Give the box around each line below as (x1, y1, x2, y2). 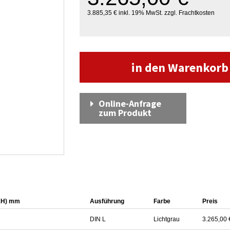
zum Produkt (98, 107, 151, 119)
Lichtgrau (154, 216, 180, 223)
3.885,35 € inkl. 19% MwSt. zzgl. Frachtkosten (87, 9, 215, 16)
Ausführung (90, 198, 124, 205)
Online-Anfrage (98, 98, 161, 109)
